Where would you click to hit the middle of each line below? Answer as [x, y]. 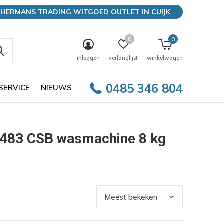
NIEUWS [56, 87]
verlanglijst [123, 58]
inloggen [88, 58]
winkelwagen [165, 58]
